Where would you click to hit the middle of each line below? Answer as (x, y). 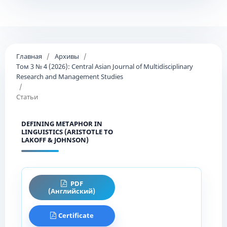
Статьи (27, 97)
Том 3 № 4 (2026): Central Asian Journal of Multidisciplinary (104, 66)
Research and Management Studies (69, 76)
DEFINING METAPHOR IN (62, 123)
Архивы (67, 56)
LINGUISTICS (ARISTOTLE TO (67, 131)
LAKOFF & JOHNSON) (55, 140)
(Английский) (72, 191)
